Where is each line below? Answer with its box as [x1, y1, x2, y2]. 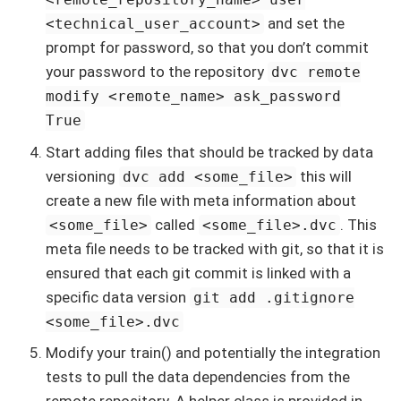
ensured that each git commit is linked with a [46, 263, 351, 282]
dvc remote [271, 64, 362, 81]
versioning [46, 166, 119, 185]
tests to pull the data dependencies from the [46, 368, 350, 387]
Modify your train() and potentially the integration [46, 344, 380, 363]
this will [296, 166, 353, 185]
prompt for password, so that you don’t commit [46, 38, 369, 57]
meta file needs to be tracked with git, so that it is [46, 239, 384, 258]
